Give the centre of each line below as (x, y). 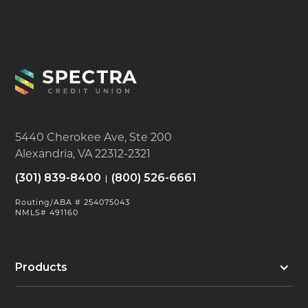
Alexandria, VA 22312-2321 (83, 154)
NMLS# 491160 (47, 213)
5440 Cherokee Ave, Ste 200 (94, 137)
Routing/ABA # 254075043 (73, 202)
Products (42, 267)
